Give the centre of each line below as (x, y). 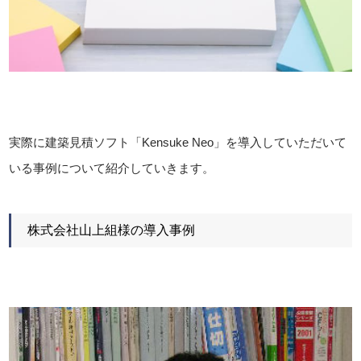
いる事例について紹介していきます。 (112, 168)
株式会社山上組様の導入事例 (112, 230)
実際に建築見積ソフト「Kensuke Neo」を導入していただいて (178, 143)
